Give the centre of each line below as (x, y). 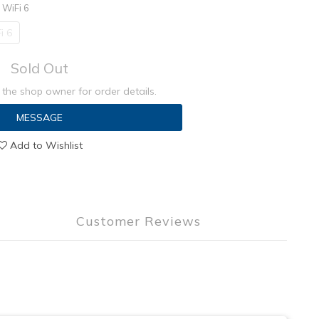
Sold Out (40, 68)
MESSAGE (40, 117)
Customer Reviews (138, 221)
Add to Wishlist (46, 145)
